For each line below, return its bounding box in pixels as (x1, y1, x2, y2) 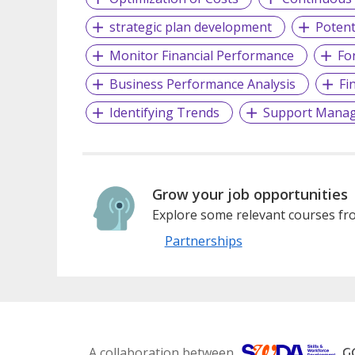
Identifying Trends (109, 103, 219, 121)
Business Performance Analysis (109, 74, 296, 93)
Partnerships (164, 231, 242, 250)
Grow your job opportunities (151, 184, 348, 204)
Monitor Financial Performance (109, 46, 294, 64)
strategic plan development (109, 17, 272, 36)
